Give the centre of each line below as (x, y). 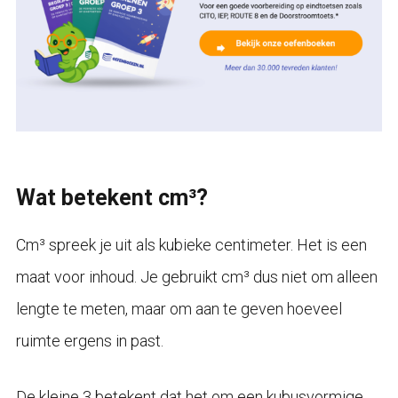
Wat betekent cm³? (111, 197)
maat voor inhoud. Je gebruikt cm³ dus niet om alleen (196, 276)
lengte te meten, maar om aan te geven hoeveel (179, 308)
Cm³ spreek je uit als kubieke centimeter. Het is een (191, 244)
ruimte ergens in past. (89, 340)
